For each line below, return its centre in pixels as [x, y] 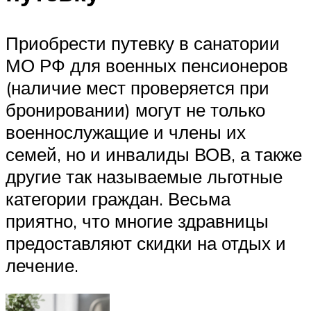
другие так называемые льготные [144, 176]
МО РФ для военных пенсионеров [147, 65]
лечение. [42, 265]
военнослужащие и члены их [126, 132]
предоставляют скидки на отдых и [146, 243]
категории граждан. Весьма [118, 198]
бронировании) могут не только [135, 109]
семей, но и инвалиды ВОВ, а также [154, 154]
